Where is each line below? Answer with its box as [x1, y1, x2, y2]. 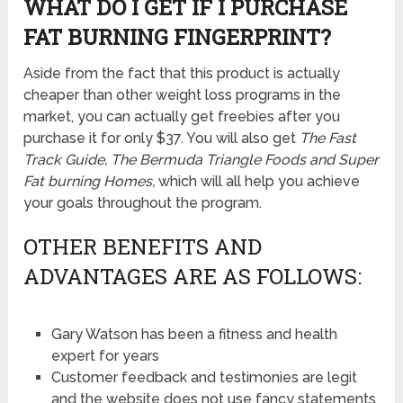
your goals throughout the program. [23, 193, 263, 211]
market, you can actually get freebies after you [23, 107, 341, 125]
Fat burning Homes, [23, 172, 159, 190]
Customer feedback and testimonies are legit [50, 368, 357, 386]
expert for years [50, 346, 159, 364]
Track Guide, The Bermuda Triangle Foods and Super [23, 150, 380, 168]
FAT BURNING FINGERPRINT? [23, 22, 332, 51]
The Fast [300, 129, 357, 147]
